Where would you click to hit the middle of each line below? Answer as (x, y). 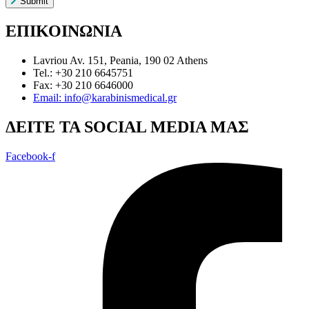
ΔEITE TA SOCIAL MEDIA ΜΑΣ (127, 127)
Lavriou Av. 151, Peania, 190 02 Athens (120, 60)
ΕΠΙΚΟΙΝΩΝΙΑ (64, 31)
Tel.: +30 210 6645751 (83, 72)
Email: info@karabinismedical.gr (105, 97)
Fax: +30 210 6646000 (83, 85)
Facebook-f (30, 156)
